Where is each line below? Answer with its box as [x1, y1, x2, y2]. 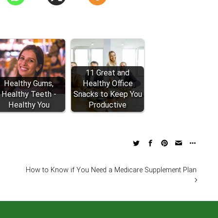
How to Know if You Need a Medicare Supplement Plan [26, 166, 197, 174]
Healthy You [8, 100, 50, 109]
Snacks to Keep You [73, 90, 142, 99]
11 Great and [86, 68, 129, 77]
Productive [89, 100, 127, 109]
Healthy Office [82, 79, 133, 88]
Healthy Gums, [4, 79, 54, 88]
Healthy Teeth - [1, 90, 56, 99]
